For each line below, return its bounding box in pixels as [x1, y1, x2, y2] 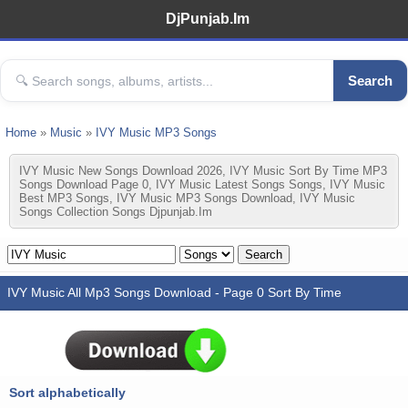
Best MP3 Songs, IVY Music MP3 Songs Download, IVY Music [19, 191, 355, 205]
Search [348, 73, 393, 88]
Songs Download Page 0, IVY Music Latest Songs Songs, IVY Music [19, 178, 385, 191]
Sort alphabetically [9, 385, 126, 400]
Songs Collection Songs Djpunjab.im [19, 205, 212, 219]
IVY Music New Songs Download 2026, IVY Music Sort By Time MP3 [19, 164, 387, 178]
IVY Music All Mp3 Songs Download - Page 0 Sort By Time [7, 285, 342, 300]
